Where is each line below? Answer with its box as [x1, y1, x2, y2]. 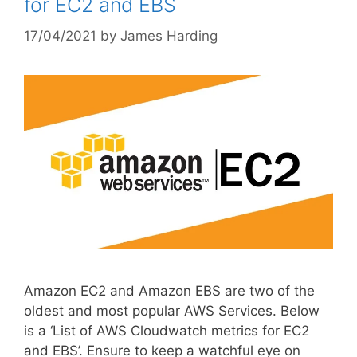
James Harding [120, 27, 218, 44]
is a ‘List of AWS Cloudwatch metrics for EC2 [24, 322, 309, 339]
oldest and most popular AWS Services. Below [24, 302, 320, 319]
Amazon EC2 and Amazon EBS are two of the [24, 282, 315, 299]
